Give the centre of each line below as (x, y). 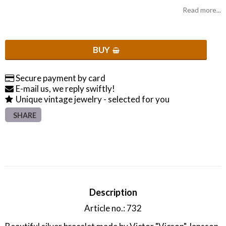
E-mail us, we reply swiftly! (65, 89)
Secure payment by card (61, 78)
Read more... (202, 10)
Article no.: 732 (113, 208)
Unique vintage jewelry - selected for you (93, 99)
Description (113, 192)
